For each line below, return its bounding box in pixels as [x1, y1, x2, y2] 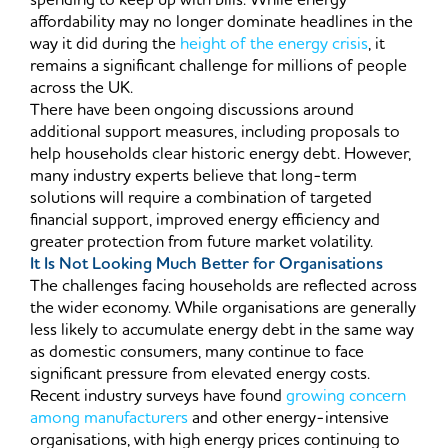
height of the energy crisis [180, 32, 368, 57]
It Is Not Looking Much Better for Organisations [30, 252, 383, 277]
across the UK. [30, 76, 133, 101]
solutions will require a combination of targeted [30, 186, 372, 211]
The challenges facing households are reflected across [30, 274, 417, 299]
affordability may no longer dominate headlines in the [30, 10, 413, 35]
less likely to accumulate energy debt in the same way [30, 318, 414, 343]
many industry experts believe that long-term [30, 164, 357, 189]
